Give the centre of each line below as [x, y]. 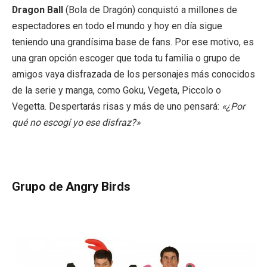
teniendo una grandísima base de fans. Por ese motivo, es [133, 42]
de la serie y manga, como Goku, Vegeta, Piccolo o [117, 91]
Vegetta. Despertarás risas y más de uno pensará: [117, 107]
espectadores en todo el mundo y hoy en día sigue [117, 26]
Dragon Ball [38, 10]
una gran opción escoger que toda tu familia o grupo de [126, 58]
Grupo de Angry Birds [71, 187]
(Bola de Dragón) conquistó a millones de [150, 10]
